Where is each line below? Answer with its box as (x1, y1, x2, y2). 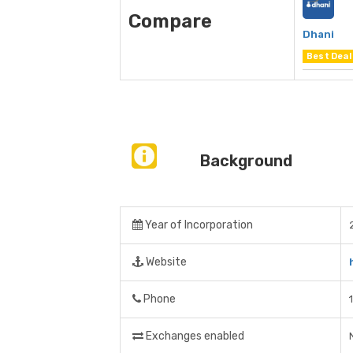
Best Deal (307, 51, 351, 62)
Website (143, 255, 187, 269)
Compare (128, 10, 212, 33)
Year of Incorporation (143, 218, 253, 232)
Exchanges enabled (143, 329, 244, 344)
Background (199, 151, 292, 171)
